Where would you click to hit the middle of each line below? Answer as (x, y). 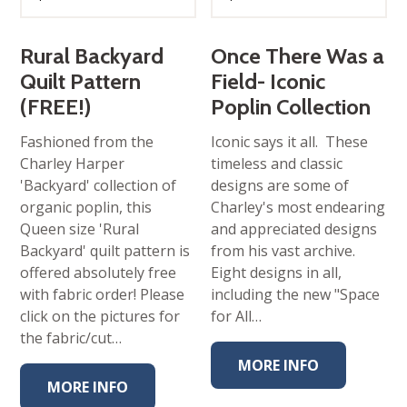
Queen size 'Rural (80, 229)
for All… (237, 317)
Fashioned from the (87, 142)
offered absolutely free (99, 273)
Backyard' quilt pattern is (105, 251)
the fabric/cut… (71, 338)
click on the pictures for (100, 317)
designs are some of (280, 186)
